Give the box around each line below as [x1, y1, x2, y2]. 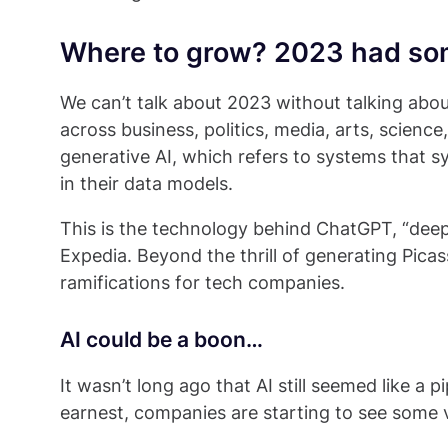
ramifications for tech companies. [60, 272, 345, 293]
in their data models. [60, 173, 238, 194]
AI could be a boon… [60, 327, 263, 352]
